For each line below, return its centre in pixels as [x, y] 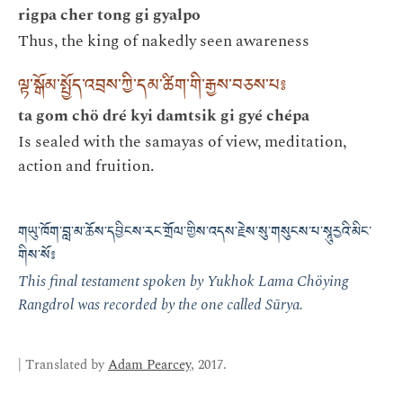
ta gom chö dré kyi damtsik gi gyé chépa [164, 115]
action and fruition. [86, 166]
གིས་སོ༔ [37, 258]
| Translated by [63, 364]
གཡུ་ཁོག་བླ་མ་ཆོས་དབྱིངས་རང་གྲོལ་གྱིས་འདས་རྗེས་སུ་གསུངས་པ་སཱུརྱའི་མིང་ [194, 234]
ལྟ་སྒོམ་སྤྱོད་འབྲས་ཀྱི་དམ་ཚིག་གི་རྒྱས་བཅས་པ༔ [152, 88]
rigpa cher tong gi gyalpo [109, 14]
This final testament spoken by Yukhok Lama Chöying [183, 281]
